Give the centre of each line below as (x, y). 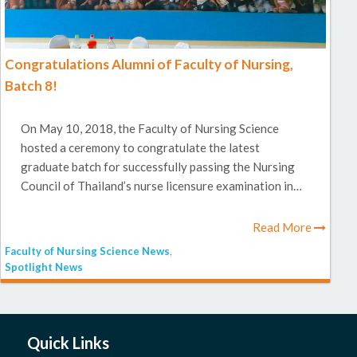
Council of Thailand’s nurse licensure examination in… (162, 186)
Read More (284, 228)
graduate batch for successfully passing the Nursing (158, 167)
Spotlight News (44, 267)
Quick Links (68, 343)
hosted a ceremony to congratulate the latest (141, 148)
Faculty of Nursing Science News (87, 251)
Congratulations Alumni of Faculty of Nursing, (149, 64)
